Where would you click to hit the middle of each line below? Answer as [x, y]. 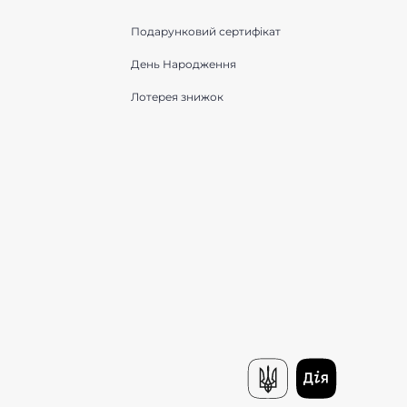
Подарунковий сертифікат [205, 31]
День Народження [183, 64]
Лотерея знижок [177, 97]
